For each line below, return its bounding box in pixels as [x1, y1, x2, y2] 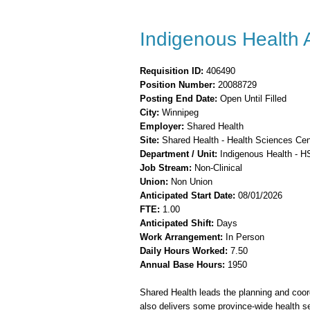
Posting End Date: [140, 93, 217, 104]
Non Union [168, 176, 212, 187]
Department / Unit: [140, 149, 217, 159]
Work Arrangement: [140, 232, 223, 242]
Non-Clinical [192, 163, 242, 173]
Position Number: [140, 80, 215, 90]
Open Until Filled [217, 93, 286, 104]
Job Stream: [140, 163, 192, 173]
